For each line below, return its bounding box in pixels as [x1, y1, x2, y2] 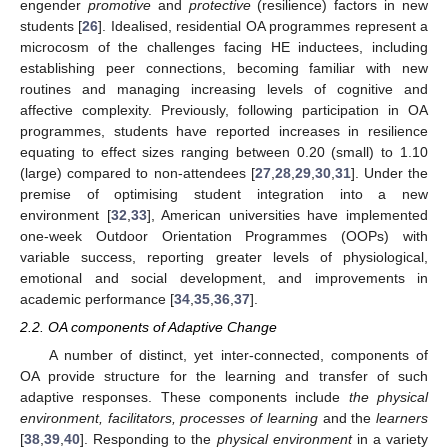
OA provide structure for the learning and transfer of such [20, 368, 428, 385]
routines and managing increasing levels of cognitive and [20, 81, 428, 98]
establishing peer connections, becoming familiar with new [20, 60, 428, 77]
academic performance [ [20, 291, 174, 308]
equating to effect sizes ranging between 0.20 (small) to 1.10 [20, 144, 428, 161]
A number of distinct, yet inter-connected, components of [48, 347, 428, 364]
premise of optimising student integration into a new [20, 186, 428, 203]
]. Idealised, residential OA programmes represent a [98, 18, 429, 35]
